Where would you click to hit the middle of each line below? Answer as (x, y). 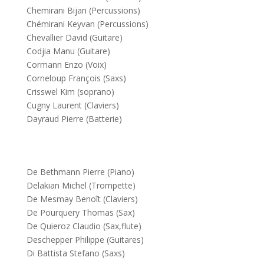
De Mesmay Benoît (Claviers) (82, 199)
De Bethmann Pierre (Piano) (80, 172)
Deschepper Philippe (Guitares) (85, 240)
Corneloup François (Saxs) (76, 78)
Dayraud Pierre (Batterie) (74, 119)
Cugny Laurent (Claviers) (72, 105)
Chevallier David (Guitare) (74, 37)
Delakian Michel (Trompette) (81, 185)
